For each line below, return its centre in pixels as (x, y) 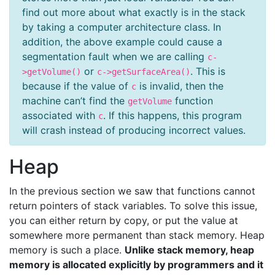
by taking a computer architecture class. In (122, 27)
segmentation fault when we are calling (115, 56)
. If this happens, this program (172, 115)
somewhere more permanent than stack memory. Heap (137, 235)
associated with (60, 115)
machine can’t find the (75, 100)
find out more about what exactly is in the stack (134, 12)
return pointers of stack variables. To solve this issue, (133, 205)
